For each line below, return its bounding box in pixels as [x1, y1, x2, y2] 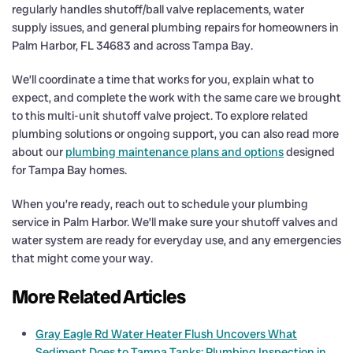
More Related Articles [12, 284, 186, 309]
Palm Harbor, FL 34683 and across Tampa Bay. [12, 37, 253, 54]
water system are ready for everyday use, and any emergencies [12, 232, 341, 248]
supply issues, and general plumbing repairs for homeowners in [12, 19, 339, 35]
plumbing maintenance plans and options [65, 143, 284, 160]
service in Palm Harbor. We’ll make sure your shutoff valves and [12, 214, 338, 230]
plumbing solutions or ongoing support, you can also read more [12, 125, 339, 142]
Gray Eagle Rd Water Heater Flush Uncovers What [35, 325, 297, 342]
